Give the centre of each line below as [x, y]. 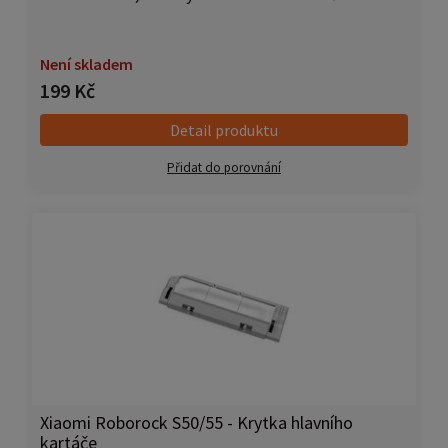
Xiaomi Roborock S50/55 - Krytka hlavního [196, 423]
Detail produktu [224, 130]
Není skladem [86, 64]
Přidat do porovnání [224, 168]
